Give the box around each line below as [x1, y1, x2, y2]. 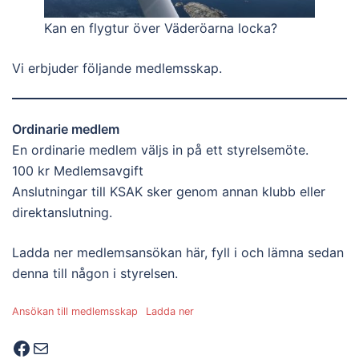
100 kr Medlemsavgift [12, 162, 143, 179]
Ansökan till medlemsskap [12, 305, 138, 317]
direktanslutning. [12, 204, 112, 220]
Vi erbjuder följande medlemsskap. [12, 59, 222, 76]
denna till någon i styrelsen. [12, 264, 178, 281]
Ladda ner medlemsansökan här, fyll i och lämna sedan [12, 244, 344, 260]
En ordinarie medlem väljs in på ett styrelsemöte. [12, 141, 309, 158]
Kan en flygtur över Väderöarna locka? [44, 19, 277, 36]
